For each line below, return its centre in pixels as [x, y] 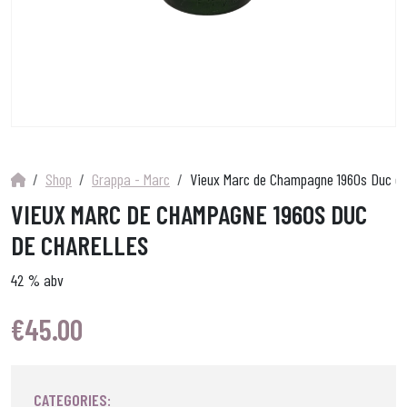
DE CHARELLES [79, 245]
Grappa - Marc [131, 179]
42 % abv [37, 280]
